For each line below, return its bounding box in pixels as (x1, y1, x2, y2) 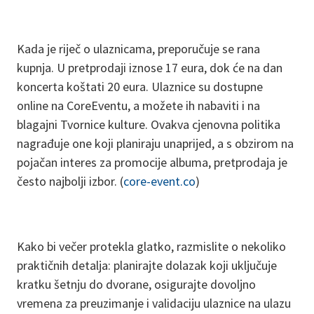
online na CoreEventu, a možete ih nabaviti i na (17, 97, 260, 114)
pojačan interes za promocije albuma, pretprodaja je (17, 154, 287, 170)
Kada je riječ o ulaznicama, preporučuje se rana (17, 41, 260, 57)
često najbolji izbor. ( (17, 173, 123, 189)
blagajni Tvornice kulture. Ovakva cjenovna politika (17, 116, 280, 132)
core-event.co (123, 173, 196, 189)
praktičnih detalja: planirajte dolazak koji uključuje (17, 257, 277, 273)
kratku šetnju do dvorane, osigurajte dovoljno (17, 276, 256, 292)
